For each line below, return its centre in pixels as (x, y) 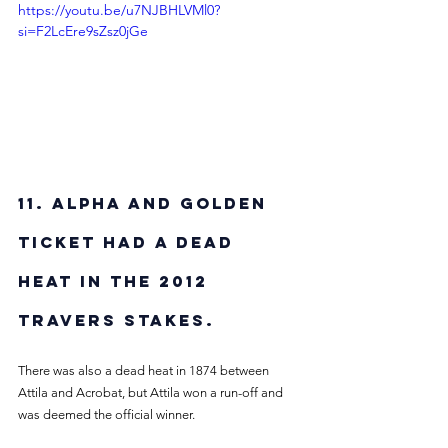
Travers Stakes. (120, 319)
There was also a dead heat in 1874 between (145, 370)
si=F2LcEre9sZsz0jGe (83, 30)
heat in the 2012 (116, 280)
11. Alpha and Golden (146, 202)
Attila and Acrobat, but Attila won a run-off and (152, 392)
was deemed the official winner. (108, 414)
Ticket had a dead (129, 241)
